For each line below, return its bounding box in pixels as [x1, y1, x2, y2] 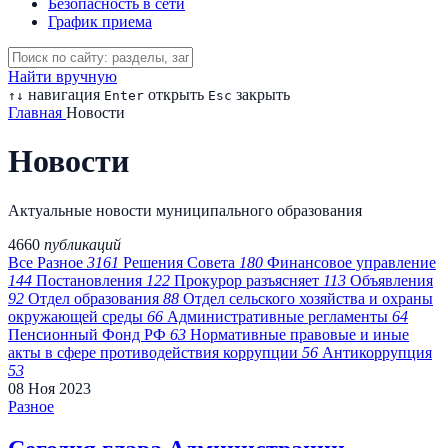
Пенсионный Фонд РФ [8, 325, 166, 343]
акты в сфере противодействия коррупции [8, 343, 298, 361]
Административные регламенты [167, 307, 388, 325]
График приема [48, 13, 152, 30]
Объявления [350, 271, 433, 289]
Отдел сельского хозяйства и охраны [183, 289, 433, 307]
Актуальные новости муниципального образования [8, 201, 362, 219]
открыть [144, 86, 204, 103]
